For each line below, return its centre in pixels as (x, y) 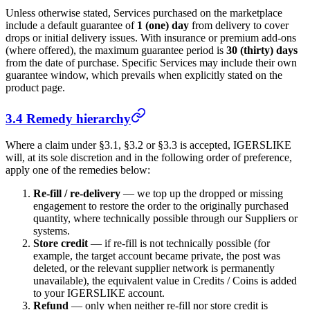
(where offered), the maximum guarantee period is (116, 51)
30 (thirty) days (262, 51)
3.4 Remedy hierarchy (68, 118)
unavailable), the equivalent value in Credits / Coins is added (165, 281)
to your (50, 293)
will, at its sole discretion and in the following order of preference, (149, 158)
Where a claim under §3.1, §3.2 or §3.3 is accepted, (119, 145)
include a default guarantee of (71, 26)
